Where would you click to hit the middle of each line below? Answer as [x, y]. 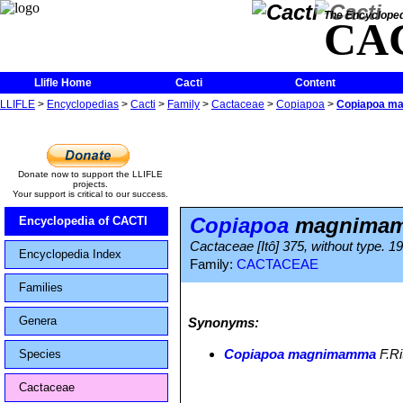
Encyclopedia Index [70, 254]
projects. [90, 184]
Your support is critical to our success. [90, 194]
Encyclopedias [83, 104]
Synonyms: [224, 322]
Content [315, 83]
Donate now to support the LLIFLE [90, 174]
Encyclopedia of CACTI [83, 221]
